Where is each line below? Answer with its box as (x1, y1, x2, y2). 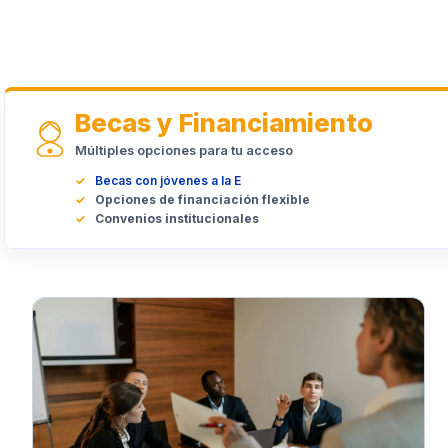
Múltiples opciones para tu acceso (75, 143, 293, 158)
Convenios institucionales (95, 211, 259, 226)
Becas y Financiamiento (75, 107, 373, 138)
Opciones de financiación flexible (95, 192, 310, 207)
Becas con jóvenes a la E (95, 173, 241, 188)
